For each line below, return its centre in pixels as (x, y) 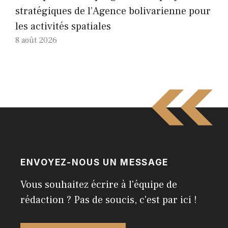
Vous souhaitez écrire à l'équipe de (99, 185)
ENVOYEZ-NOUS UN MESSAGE (95, 163)
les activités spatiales (63, 27)
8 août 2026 (36, 40)
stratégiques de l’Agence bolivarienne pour (113, 11)
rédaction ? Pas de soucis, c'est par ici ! (109, 200)
